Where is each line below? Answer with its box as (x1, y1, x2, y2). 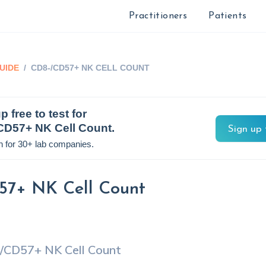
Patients (208, 11, 247, 21)
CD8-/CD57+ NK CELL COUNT (31, 63, 150, 72)
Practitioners (128, 11, 188, 21)
